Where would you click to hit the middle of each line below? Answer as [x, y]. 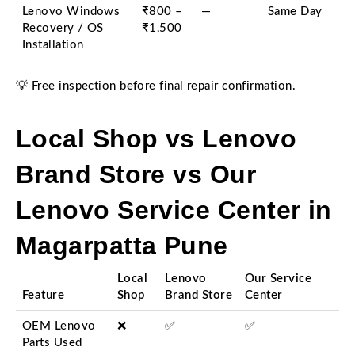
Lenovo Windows [71, 11]
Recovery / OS [63, 28]
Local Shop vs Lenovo [157, 139]
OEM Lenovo [59, 326]
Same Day [295, 11]
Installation [53, 45]
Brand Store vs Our [136, 174]
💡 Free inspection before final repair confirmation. [156, 86]
